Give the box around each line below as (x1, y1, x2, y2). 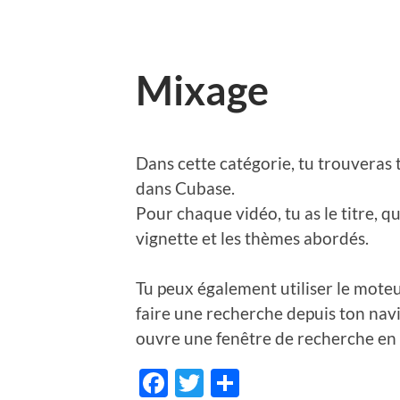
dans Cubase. (136, 177, 235, 198)
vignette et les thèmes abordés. (136, 227, 369, 248)
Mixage (136, 66, 269, 114)
